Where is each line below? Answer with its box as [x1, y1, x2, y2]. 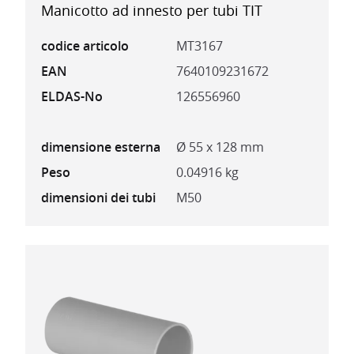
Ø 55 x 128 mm [176, 138, 264, 156]
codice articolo [41, 37, 129, 55]
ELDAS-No [41, 88, 103, 106]
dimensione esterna [41, 138, 160, 156]
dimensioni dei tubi [41, 189, 156, 207]
